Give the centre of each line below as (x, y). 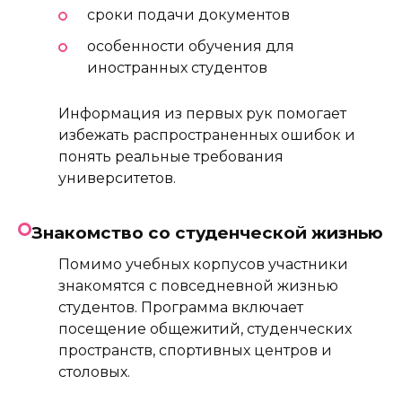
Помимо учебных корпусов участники (203, 265)
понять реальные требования (171, 157)
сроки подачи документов (188, 14)
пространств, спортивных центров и (195, 351)
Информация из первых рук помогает (202, 114)
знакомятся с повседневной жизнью (198, 286)
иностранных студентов (177, 68)
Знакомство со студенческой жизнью (207, 233)
